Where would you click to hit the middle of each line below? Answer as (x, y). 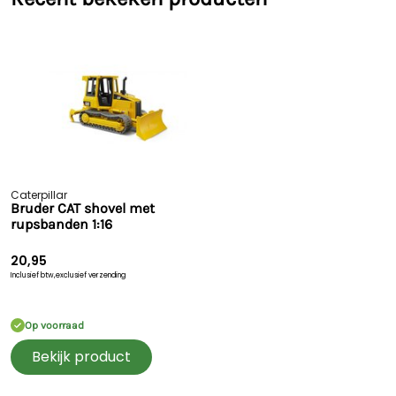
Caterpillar (39, 195)
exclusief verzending (91, 275)
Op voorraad (54, 325)
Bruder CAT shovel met (34, 208)
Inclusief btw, (33, 275)
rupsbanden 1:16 (61, 224)
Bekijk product (81, 357)
